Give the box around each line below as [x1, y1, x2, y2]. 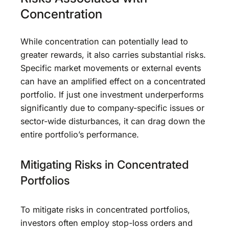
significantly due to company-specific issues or [20, 102, 204, 113]
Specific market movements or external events [20, 62, 201, 73]
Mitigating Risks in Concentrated [20, 157, 189, 171]
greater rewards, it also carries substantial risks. [20, 49, 206, 60]
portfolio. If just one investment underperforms [20, 89, 203, 100]
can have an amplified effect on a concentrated [20, 76, 205, 86]
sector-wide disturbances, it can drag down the [20, 116, 205, 126]
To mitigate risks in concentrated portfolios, [20, 204, 190, 215]
